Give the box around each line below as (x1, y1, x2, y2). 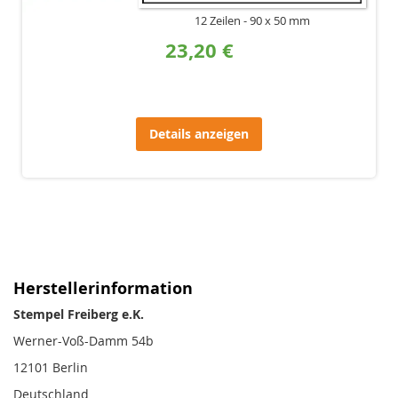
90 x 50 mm (250, 13, 310, 29)
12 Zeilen (195, 13, 241, 29)
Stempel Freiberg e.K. (13, 306, 144, 323)
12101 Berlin (13, 359, 88, 377)
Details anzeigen (149, 125, 249, 143)
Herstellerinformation (13, 277, 193, 300)
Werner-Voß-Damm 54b (13, 332, 154, 350)
